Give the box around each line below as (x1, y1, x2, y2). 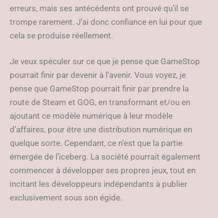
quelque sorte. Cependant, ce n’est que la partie (10, 138, 182, 148)
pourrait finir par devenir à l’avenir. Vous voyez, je (10, 70, 186, 80)
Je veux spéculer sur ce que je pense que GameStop (10, 56, 200, 66)
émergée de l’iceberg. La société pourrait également (10, 152, 200, 162)
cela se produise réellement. (10, 31, 113, 40)
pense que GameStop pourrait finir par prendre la (10, 84, 189, 93)
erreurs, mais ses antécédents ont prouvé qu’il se (10, 3, 189, 13)
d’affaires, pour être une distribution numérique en (10, 125, 192, 134)
